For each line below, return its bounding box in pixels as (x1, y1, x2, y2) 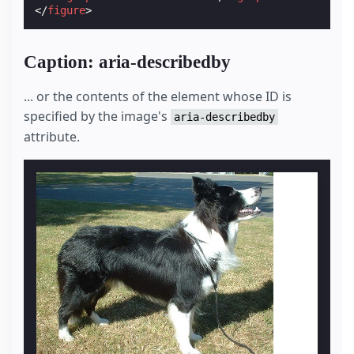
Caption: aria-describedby (24, 52, 231, 73)
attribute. (24, 128, 80, 146)
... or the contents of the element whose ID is (24, 88, 292, 106)
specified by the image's (24, 107, 171, 126)
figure (47, 4, 86, 17)
